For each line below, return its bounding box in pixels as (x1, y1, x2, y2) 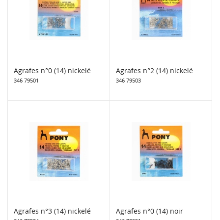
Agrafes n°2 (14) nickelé (116, 65, 193, 75)
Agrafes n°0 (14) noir (116, 206, 183, 216)
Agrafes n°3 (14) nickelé (14, 206, 91, 216)
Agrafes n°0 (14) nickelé (14, 65, 91, 75)
